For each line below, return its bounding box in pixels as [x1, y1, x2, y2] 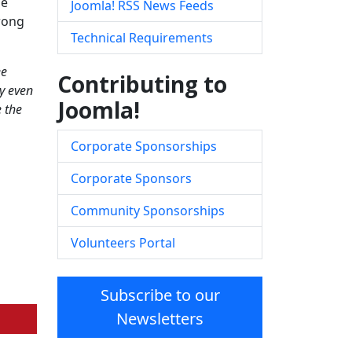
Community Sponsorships [71, 202, 225, 220]
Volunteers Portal [71, 234, 175, 252]
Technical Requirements [71, 29, 213, 47]
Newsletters [116, 308, 203, 330]
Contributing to [57, 69, 227, 100]
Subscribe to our [100, 284, 220, 306]
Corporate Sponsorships [71, 137, 217, 156]
